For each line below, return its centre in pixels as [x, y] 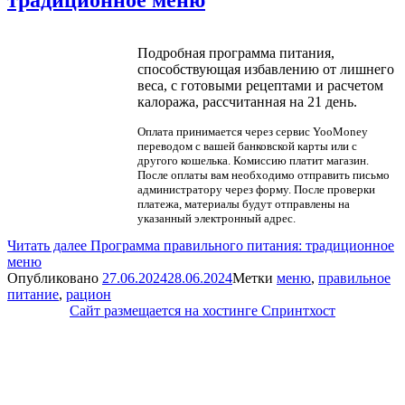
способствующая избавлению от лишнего [265, 69]
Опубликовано [55, 278]
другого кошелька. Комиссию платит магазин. [253, 160]
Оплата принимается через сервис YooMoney [252, 131]
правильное [354, 278]
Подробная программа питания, [235, 52]
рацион [89, 294]
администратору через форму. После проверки [256, 189]
